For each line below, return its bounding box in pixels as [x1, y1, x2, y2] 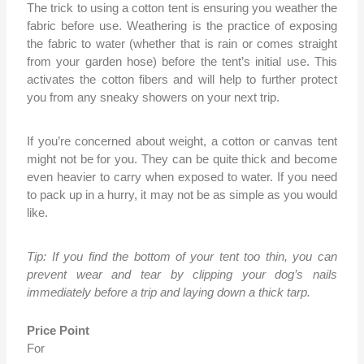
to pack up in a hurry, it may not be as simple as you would [27, 188, 337, 202]
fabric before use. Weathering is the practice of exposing [27, 19, 337, 33]
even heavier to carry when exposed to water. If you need [27, 170, 337, 184]
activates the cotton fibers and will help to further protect [27, 72, 337, 87]
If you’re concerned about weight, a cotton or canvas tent [27, 134, 337, 149]
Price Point [27, 323, 90, 338]
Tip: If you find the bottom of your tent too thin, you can [27, 249, 337, 264]
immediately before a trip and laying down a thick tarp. [27, 285, 311, 300]
